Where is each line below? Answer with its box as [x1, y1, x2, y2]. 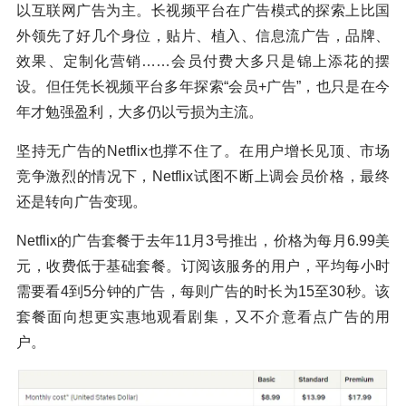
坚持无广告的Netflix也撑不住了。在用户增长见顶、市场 [16, 142, 390, 159]
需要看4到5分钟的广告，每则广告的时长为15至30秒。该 [16, 283, 390, 299]
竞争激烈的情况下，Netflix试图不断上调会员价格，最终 [16, 168, 390, 184]
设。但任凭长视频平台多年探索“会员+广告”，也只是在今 [16, 78, 390, 94]
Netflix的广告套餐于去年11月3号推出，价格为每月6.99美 [16, 232, 390, 248]
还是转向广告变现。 [16, 193, 147, 209]
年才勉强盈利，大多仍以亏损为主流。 [16, 103, 263, 120]
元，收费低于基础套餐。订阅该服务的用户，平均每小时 [16, 257, 390, 274]
